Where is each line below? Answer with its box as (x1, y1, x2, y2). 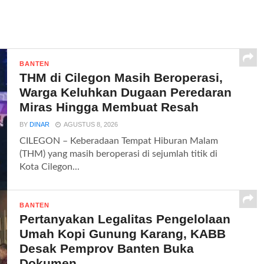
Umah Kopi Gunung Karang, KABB (19, 227, 226, 240)
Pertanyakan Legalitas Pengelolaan (19, 212, 231, 226)
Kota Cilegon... (19, 162, 80, 171)
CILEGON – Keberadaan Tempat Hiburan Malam (19, 136, 219, 146)
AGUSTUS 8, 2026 (64, 121, 118, 128)
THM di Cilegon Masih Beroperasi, (19, 71, 223, 84)
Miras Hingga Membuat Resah (19, 100, 199, 114)
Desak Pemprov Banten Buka (19, 242, 194, 255)
